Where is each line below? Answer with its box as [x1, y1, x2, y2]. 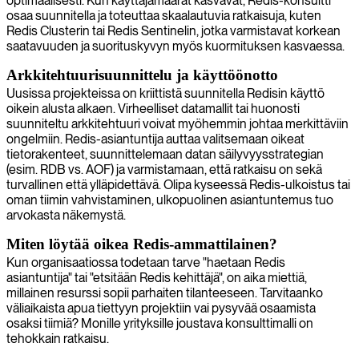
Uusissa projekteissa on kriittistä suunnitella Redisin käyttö [6, 85, 325, 101]
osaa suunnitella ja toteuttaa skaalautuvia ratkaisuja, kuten [6, 7, 321, 23]
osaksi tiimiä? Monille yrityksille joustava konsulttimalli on [6, 315, 313, 331]
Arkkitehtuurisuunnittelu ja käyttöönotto [6, 66, 278, 83]
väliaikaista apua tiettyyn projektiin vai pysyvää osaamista [6, 300, 316, 316]
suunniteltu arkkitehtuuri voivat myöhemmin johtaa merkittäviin [6, 115, 349, 131]
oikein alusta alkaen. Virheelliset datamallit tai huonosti [6, 100, 300, 116]
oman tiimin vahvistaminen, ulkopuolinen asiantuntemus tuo [6, 192, 333, 208]
